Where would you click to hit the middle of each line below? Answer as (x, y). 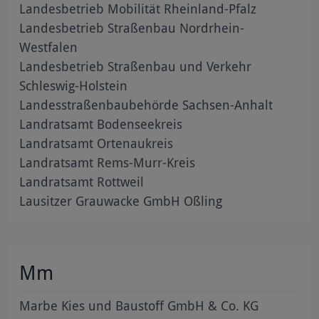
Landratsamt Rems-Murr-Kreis (108, 162)
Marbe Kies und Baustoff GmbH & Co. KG (139, 305)
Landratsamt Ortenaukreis (96, 143)
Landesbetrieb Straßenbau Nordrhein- (132, 27)
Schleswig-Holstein (74, 85)
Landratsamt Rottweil (82, 181)
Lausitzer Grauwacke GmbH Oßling (121, 200)
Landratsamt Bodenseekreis (101, 124)
